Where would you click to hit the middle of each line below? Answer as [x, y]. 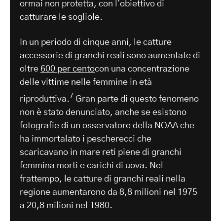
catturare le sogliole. [61, 17]
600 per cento [68, 69]
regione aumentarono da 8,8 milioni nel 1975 [109, 192]
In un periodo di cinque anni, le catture [96, 42]
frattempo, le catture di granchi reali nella [103, 179]
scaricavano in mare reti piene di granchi [101, 152]
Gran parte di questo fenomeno [136, 99]
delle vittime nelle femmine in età [86, 82]
